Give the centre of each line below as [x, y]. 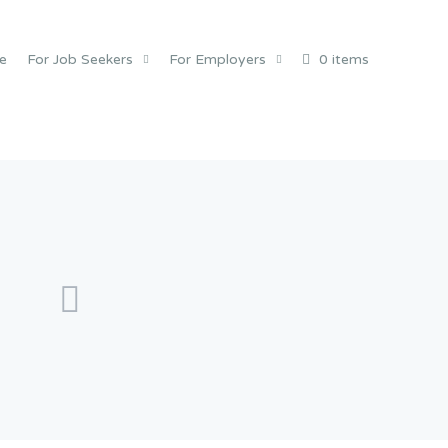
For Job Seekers [79, 59]
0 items [344, 59]
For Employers [217, 59]
